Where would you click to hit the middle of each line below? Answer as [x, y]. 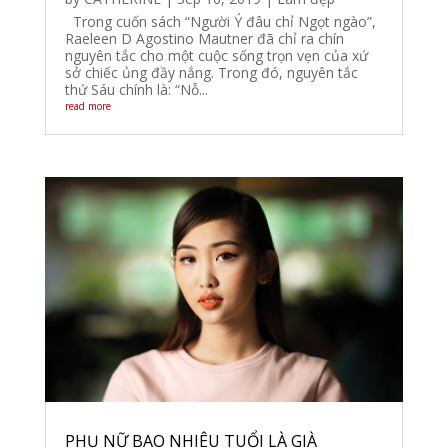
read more [87, 106]
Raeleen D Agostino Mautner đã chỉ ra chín [204, 39]
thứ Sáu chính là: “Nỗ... [136, 90]
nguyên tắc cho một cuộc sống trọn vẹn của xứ [216, 56]
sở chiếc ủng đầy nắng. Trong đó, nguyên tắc [211, 73]
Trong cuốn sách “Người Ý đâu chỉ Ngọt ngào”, [220, 22]
